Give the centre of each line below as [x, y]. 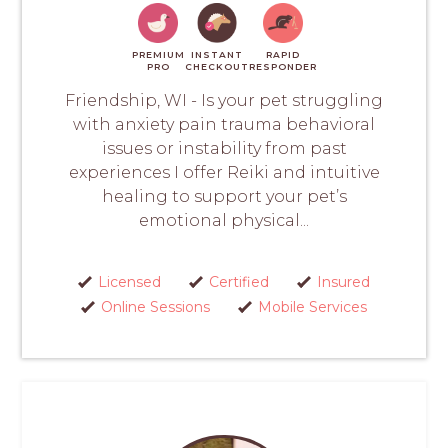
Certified [238, 282]
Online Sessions [155, 307]
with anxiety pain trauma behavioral [224, 125]
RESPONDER [282, 67]
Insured [343, 282]
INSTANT [216, 55]
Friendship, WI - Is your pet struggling [224, 101]
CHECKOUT [216, 67]
